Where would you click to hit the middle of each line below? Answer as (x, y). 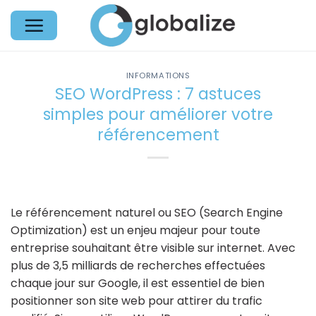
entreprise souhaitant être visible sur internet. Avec (153, 248)
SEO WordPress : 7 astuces (158, 93)
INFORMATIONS (158, 75)
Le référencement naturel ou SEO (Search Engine (147, 212)
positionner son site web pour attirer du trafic (136, 300)
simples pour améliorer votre (158, 114)
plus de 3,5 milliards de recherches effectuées (138, 265)
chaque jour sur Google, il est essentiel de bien (138, 283)
